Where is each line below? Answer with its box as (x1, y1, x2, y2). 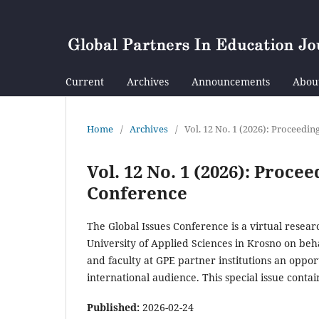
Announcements (192, 74, 270, 88)
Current (66, 74, 104, 88)
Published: (87, 300, 142, 314)
